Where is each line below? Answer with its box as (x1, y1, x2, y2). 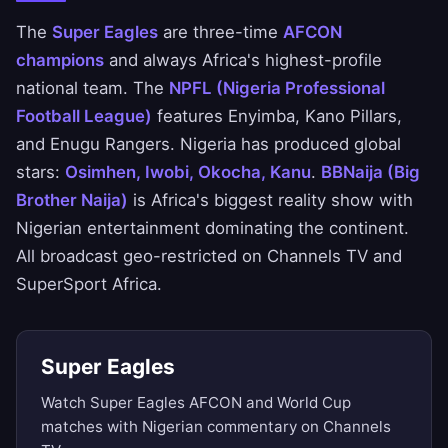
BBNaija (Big (321, 162, 420, 183)
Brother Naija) (16, 190, 128, 211)
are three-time (158, 22, 283, 43)
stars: (16, 162, 65, 183)
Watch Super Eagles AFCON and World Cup (41, 393, 351, 413)
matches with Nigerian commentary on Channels (41, 417, 391, 437)
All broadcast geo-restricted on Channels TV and (16, 246, 402, 267)
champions (16, 50, 104, 71)
